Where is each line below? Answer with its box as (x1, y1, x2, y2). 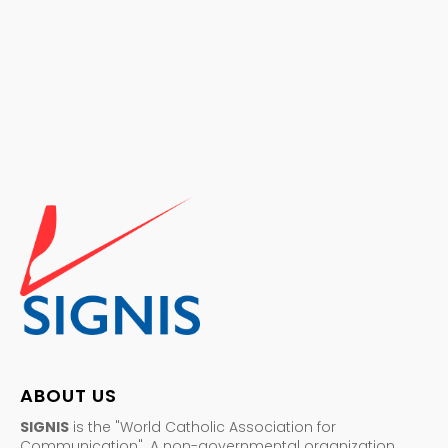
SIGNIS (20, 417, 69, 438)
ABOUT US (20, 383, 117, 409)
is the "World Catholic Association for (69, 417, 336, 438)
